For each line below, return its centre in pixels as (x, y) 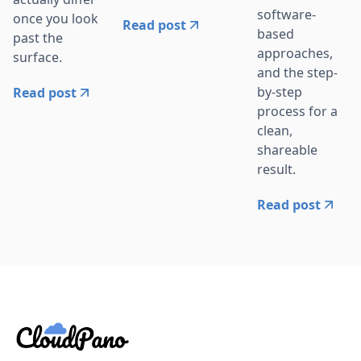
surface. (37, 57)
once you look (56, 18)
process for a (297, 112)
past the (38, 37)
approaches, (295, 54)
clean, (275, 131)
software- (286, 15)
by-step (280, 92)
